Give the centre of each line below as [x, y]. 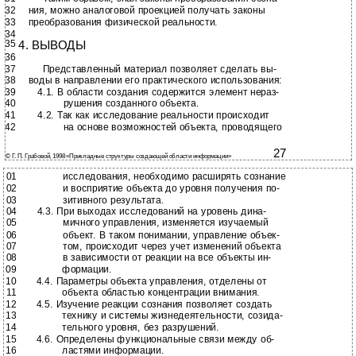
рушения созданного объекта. [131, 104]
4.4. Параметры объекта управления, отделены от [151, 281]
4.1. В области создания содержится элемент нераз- [159, 93]
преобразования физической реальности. [123, 22]
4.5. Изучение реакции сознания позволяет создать [154, 304]
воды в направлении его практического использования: [155, 80]
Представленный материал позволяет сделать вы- [159, 69]
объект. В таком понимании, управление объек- [171, 235]
